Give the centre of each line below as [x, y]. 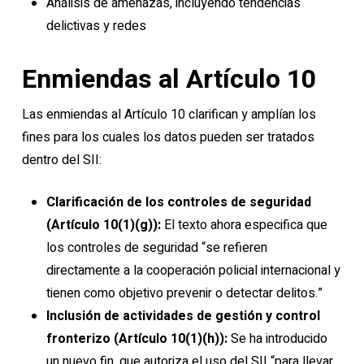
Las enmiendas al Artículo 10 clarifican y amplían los [169, 115]
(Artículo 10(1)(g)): [103, 225]
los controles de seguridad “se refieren [156, 248]
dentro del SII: [61, 160]
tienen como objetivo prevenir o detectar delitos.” [184, 293]
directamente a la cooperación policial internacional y [193, 271]
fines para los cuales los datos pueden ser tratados [168, 137]
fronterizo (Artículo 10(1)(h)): [138, 339]
